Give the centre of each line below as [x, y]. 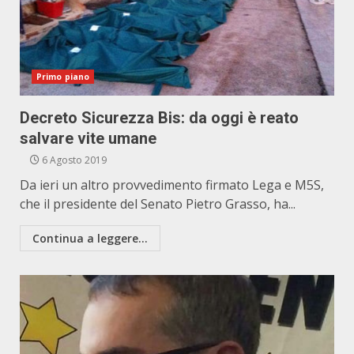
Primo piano [63, 77]
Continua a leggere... [90, 238]
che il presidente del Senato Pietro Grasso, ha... [158, 204]
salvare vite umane [88, 138]
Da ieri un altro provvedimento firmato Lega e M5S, [172, 185]
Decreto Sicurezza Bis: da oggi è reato [159, 118]
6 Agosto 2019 [73, 160]
